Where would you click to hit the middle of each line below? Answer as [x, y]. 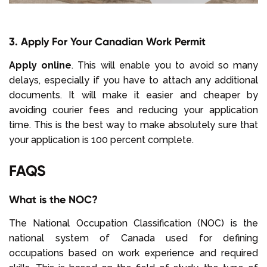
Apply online [41, 65]
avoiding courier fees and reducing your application [133, 110]
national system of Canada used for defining [133, 238]
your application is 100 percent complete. [101, 139]
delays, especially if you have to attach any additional [133, 80]
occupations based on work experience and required [133, 253]
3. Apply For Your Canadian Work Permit [107, 41]
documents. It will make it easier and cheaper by [133, 95]
